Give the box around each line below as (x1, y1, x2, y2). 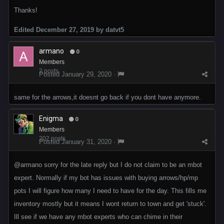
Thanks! (14, 6, 37, 14)
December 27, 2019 (36, 25, 94, 33)
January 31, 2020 (61, 138, 111, 145)
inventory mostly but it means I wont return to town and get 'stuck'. (14, 200, 206, 207)
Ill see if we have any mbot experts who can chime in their (14, 213, 182, 220)
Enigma (39, 114, 63, 122)
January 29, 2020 (61, 70, 111, 78)
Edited (14, 25, 36, 33)
